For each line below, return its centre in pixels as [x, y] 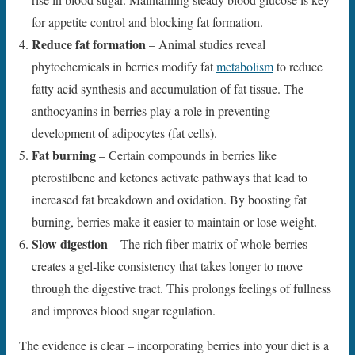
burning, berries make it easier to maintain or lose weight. [174, 221]
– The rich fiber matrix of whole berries [208, 243]
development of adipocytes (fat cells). [124, 132]
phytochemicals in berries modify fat [124, 66]
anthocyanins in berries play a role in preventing [151, 110]
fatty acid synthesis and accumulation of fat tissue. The [168, 88]
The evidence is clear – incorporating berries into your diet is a [174, 345]
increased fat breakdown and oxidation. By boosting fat [169, 199]
